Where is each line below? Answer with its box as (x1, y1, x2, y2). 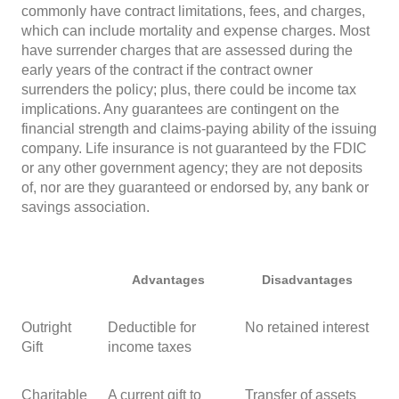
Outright (21, 319, 71, 335)
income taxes (108, 338, 191, 354)
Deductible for (108, 319, 196, 335)
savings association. (21, 199, 150, 215)
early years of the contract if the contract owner (21, 61, 313, 77)
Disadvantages (262, 272, 353, 287)
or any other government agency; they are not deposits (21, 159, 362, 175)
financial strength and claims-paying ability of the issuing (21, 120, 377, 136)
